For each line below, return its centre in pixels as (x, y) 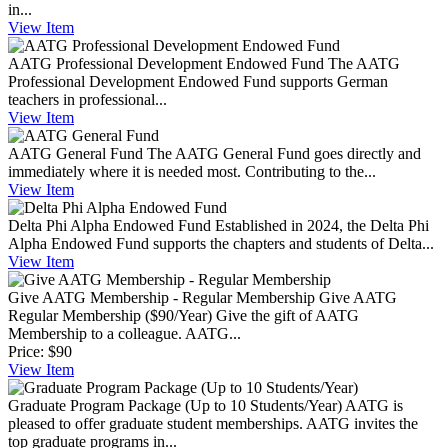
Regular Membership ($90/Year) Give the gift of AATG (183, 315)
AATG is (374, 405)
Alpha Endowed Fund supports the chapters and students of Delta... (221, 243)
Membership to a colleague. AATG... (124, 333)
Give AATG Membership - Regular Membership (161, 297)
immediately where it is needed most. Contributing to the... (192, 171)
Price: (26, 351)
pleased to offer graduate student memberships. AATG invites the (213, 423)
